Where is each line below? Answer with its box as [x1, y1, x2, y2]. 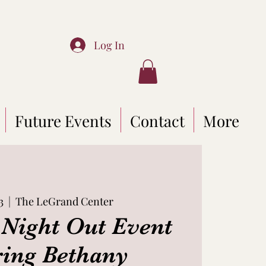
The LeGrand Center [15, 194, 113, 209]
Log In [94, 37, 125, 52]
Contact [129, 110, 185, 131]
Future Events [14, 110, 112, 131]
